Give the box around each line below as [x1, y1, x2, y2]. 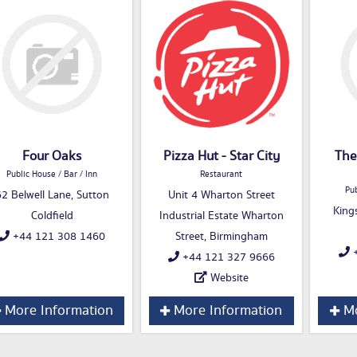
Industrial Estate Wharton [159, 208, 284, 225]
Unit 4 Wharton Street [167, 187, 275, 204]
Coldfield [30, 208, 73, 225]
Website [210, 270, 249, 287]
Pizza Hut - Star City [163, 147, 280, 167]
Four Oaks [22, 147, 81, 167]
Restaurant [200, 168, 242, 182]
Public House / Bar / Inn [6, 168, 97, 182]
